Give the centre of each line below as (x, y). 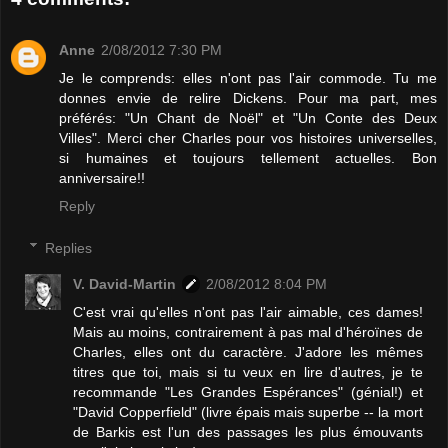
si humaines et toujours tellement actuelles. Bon (248, 157)
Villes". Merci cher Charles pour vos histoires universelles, (248, 137)
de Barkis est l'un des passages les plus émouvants (248, 431)
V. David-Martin (125, 283)
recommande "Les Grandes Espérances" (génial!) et (248, 391)
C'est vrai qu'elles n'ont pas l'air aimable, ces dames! (248, 311)
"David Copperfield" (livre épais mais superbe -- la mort (248, 411)
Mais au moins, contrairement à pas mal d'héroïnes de (248, 331)
